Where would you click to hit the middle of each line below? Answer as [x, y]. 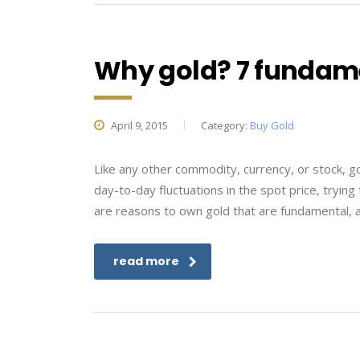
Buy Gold [272, 125]
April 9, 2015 [138, 125]
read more [146, 261]
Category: [225, 125]
